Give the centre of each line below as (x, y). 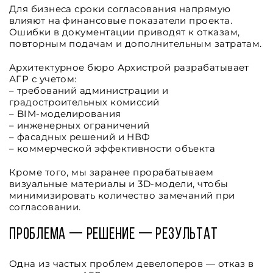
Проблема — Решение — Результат (114, 235)
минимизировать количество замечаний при (122, 195)
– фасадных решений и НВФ (80, 137)
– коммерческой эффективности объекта (112, 148)
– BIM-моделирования (65, 114)
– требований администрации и (89, 90)
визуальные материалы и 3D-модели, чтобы (119, 184)
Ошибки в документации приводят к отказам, (125, 32)
